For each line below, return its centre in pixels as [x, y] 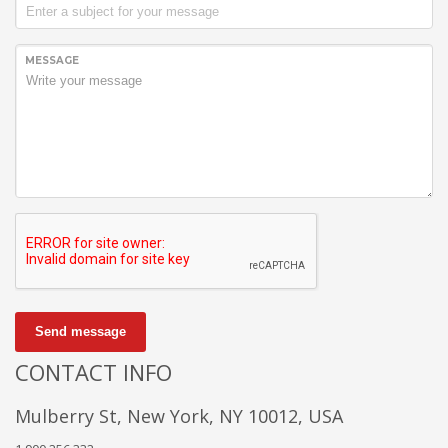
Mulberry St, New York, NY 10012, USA [179, 415]
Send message [80, 331]
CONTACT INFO [93, 371]
